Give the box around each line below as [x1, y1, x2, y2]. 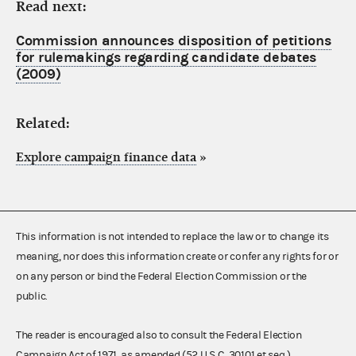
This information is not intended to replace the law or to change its [16, 230, 329, 243]
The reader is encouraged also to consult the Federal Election [16, 328, 302, 342]
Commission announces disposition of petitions [16, 32, 331, 49]
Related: [16, 114, 70, 132]
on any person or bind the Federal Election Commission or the [16, 269, 308, 283]
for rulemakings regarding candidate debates [16, 48, 317, 66]
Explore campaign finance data [16, 149, 196, 164]
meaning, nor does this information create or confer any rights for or [16, 250, 339, 263]
